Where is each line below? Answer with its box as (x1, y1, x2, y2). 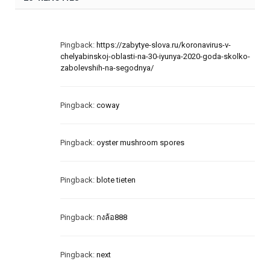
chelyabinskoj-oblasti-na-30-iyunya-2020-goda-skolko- (60, 51, 250, 61)
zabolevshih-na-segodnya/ (60, 63, 154, 72)
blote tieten (96, 175, 136, 184)
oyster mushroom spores (96, 137, 184, 147)
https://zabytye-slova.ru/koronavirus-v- (96, 40, 231, 49)
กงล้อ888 (96, 212, 127, 222)
